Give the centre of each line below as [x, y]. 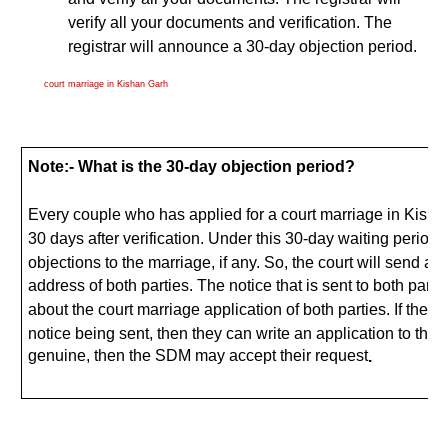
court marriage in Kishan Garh [106, 84]
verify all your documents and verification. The [230, 22]
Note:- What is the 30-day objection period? [192, 167]
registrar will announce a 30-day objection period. [242, 46]
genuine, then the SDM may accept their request [198, 356]
